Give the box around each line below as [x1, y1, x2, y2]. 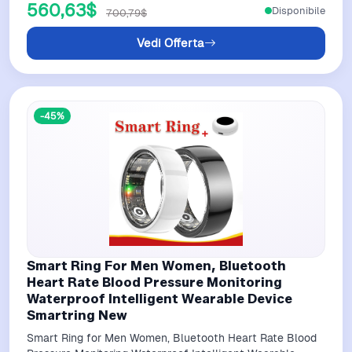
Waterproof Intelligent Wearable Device [27, 291, 292, 307]
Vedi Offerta [136, 35, 204, 51]
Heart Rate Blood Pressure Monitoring [27, 274, 282, 291]
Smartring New [27, 307, 127, 324]
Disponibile [272, 3, 325, 17]
